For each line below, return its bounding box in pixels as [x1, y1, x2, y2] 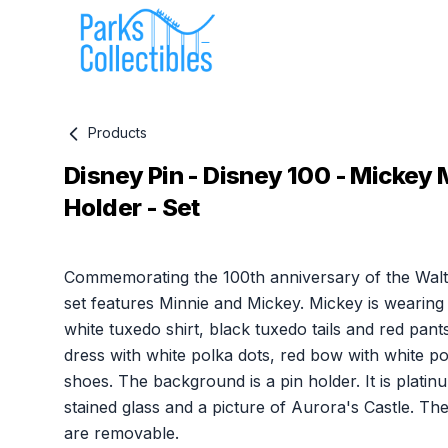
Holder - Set [64, 193, 200, 223]
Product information [63, 241, 216, 262]
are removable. [64, 423, 179, 444]
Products [84, 124, 147, 141]
